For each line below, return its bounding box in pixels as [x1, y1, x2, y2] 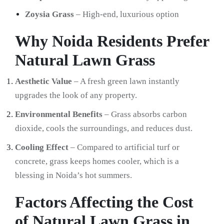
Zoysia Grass [25, 9, 74, 19]
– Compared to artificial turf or [68, 142, 179, 152]
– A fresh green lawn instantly [72, 76, 179, 86]
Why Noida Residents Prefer [15, 32, 209, 50]
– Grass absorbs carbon [102, 109, 187, 119]
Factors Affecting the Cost [15, 193, 193, 211]
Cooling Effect [15, 142, 68, 152]
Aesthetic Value [15, 76, 72, 86]
